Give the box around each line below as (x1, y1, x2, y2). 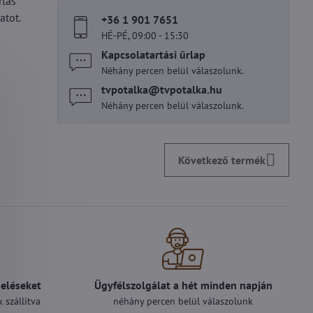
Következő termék (178, 153, 266, 167)
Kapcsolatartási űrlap (101, 48, 206, 61)
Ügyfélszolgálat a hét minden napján (94, 278, 272, 292)
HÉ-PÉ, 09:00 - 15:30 (101, 29, 189, 42)
